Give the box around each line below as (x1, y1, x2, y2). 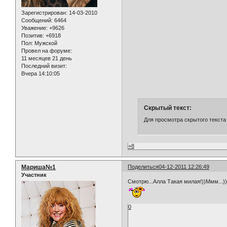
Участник (21, 171, 47, 178)
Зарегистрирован (21, 10, 66, 16)
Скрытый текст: (143, 104, 192, 111)
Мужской (33, 40, 57, 47)
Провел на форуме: (21, 48, 72, 54)
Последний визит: (21, 63, 67, 69)
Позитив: (21, 32, 44, 39)
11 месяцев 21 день (21, 55, 72, 62)
